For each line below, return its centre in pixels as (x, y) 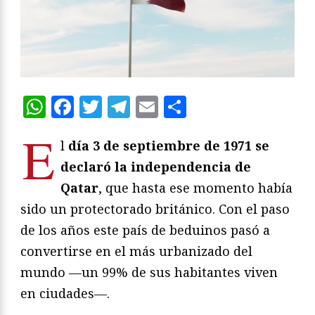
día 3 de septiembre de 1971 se (169, 146)
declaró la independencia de (156, 167)
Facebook (125, 107)
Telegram (181, 107)
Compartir (243, 107)
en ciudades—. (65, 293)
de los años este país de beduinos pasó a (145, 230)
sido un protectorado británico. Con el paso (155, 209)
